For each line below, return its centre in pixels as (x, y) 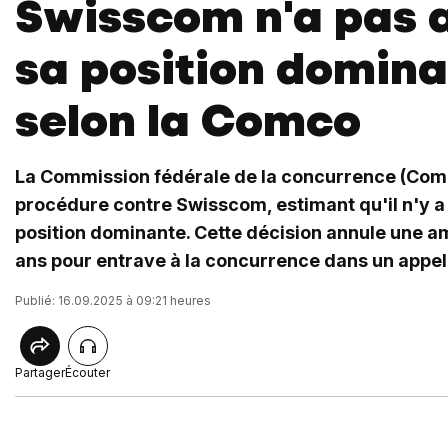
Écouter (87, 372)
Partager (40, 372)
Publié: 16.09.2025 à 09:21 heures (113, 300)
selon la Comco (188, 120)
